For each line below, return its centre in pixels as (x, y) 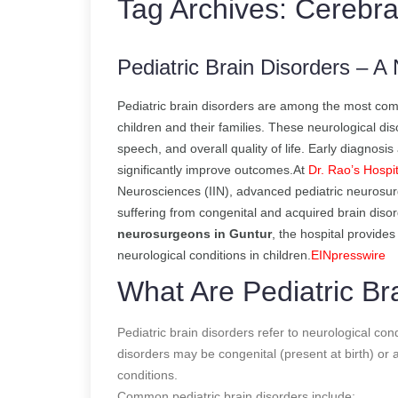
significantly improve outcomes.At (213, 169)
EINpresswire (348, 255)
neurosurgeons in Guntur (195, 233)
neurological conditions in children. (214, 255)
